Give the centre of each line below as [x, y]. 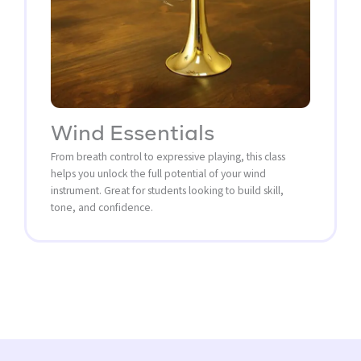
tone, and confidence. [102, 207]
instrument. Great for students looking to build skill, [167, 190]
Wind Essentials [133, 134]
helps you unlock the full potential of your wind [158, 173]
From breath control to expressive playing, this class [168, 156]
